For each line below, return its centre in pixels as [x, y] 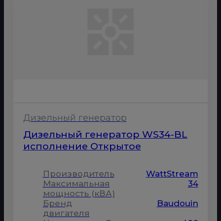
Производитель [78, 173]
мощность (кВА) [79, 193]
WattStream [172, 173]
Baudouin [177, 203]
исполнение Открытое [82, 146]
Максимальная [76, 183]
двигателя [66, 213]
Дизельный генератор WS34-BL [105, 134]
